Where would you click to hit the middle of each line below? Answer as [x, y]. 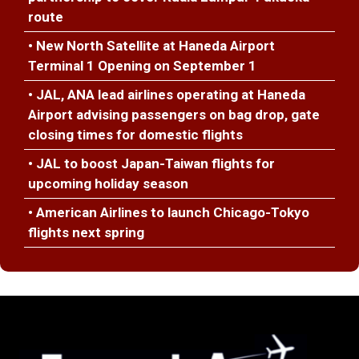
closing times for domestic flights [135, 135]
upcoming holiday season [108, 184]
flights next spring [86, 232]
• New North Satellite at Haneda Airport [151, 46]
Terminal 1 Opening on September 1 [142, 66]
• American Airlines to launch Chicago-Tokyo [169, 212]
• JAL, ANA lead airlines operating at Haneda [167, 95]
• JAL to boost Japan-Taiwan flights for [151, 163]
